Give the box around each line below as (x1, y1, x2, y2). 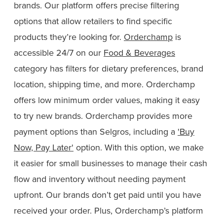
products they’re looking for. (14, 31, 124, 43)
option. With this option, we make (74, 141, 204, 154)
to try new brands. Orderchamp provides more (14, 110, 192, 122)
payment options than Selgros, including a (14, 125, 178, 138)
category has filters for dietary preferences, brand (14, 62, 203, 75)
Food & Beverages (104, 46, 175, 59)
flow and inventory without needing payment (14, 173, 185, 185)
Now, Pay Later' (14, 141, 74, 154)
